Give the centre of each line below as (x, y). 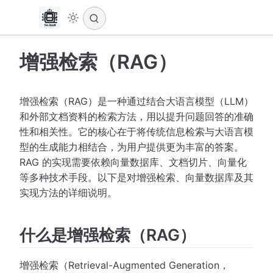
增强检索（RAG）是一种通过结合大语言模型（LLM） (136, 101)
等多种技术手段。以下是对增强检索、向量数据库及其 (136, 177)
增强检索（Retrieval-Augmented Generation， (124, 265)
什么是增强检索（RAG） (108, 234)
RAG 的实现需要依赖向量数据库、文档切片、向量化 (133, 162)
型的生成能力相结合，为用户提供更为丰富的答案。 (132, 147)
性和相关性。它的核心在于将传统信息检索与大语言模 (136, 131)
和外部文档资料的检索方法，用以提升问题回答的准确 (136, 116)
